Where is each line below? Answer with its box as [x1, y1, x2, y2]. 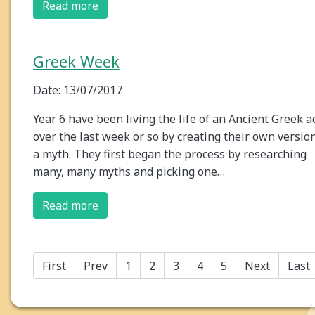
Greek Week [33, 51, 120, 72]
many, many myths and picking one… [33, 164, 225, 180]
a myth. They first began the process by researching [33, 146, 307, 162]
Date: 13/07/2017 [33, 82, 122, 98]
